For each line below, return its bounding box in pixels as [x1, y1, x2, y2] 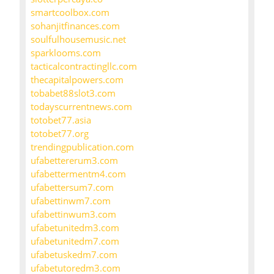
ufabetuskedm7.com [31, 248, 117, 261]
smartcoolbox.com [31, 6, 109, 19]
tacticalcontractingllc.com [31, 60, 137, 73]
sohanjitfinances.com [31, 20, 120, 32]
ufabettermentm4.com [31, 168, 126, 180]
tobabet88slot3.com [31, 87, 116, 100]
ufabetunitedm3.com [31, 221, 119, 234]
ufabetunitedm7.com [31, 235, 119, 248]
